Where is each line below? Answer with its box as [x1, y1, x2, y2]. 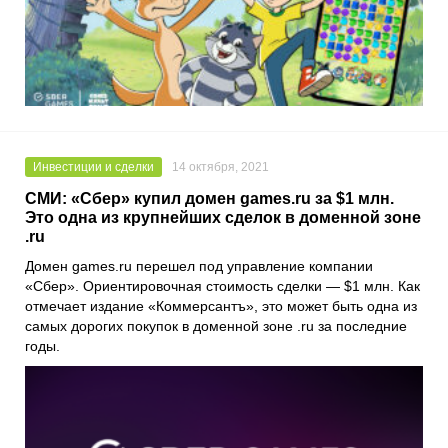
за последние [314, 318, 407, 335]
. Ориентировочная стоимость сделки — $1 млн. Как [75, 278, 420, 295]
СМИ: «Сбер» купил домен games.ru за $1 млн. [25, 190, 394, 208]
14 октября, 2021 [172, 160, 269, 175]
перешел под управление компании [132, 258, 373, 275]
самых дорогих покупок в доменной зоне [25, 318, 297, 335]
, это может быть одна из [254, 298, 417, 315]
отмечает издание [25, 298, 148, 315]
